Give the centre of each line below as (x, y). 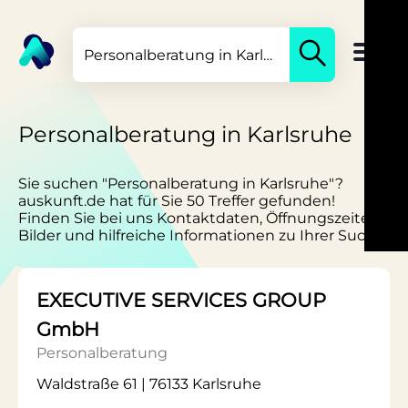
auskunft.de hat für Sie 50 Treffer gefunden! (177, 201)
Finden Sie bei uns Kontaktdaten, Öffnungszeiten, (200, 218)
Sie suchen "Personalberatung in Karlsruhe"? (181, 184)
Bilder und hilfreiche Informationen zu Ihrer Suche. (203, 235)
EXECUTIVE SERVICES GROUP (181, 300)
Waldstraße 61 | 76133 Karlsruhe (149, 384)
